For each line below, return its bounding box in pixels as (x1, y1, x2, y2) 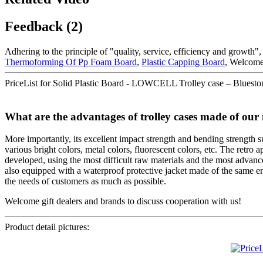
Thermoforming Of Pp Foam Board (5, 56, 137, 67)
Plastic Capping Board (141, 56, 225, 67)
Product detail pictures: (5, 222, 89, 232)
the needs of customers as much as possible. (5, 176, 166, 187)
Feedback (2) (5, 19, 83, 35)
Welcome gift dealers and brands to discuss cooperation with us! (5, 196, 241, 207)
